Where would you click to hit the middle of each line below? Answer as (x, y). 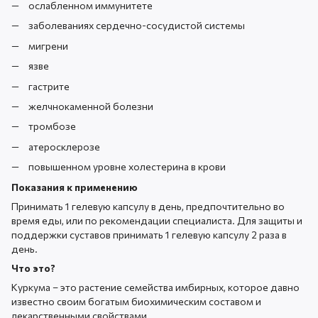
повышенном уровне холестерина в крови (127, 167)
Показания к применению (75, 187)
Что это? (33, 268)
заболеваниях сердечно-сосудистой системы (137, 26)
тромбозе (52, 126)
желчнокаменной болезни (91, 106)
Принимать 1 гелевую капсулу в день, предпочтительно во (148, 206)
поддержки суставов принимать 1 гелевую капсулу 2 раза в (149, 234)
